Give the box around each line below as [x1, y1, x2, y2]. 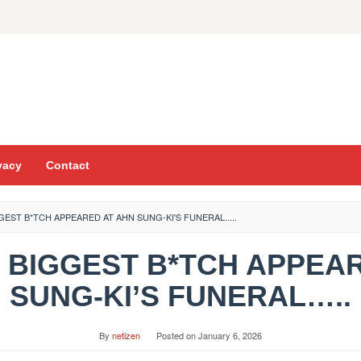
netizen [112, 329, 140, 342]
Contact [46, 159, 89, 172]
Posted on [156, 329, 198, 342]
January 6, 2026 [198, 329, 262, 342]
